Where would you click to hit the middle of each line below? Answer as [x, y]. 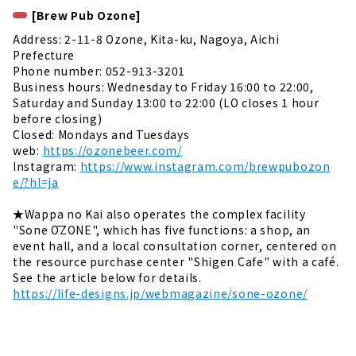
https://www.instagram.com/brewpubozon [205, 166]
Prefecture [44, 55]
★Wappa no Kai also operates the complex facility [159, 214]
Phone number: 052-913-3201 [99, 71]
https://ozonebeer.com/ [112, 151]
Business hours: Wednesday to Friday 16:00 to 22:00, [163, 87]
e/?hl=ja [36, 182]
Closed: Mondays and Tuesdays [101, 135]
